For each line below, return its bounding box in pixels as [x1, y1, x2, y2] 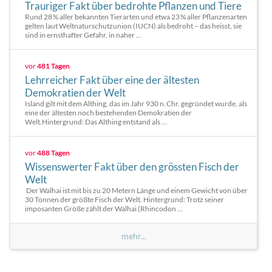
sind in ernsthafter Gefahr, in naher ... [25, 30, 141, 39]
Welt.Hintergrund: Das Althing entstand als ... [25, 117, 167, 126]
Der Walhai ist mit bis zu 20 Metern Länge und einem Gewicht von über [25, 186, 248, 195]
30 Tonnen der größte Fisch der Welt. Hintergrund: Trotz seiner [25, 195, 224, 204]
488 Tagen [37, 148, 70, 157]
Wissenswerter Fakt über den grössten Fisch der [25, 160, 239, 173]
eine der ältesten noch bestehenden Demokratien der [25, 108, 192, 117]
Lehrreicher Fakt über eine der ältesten [25, 73, 199, 86]
